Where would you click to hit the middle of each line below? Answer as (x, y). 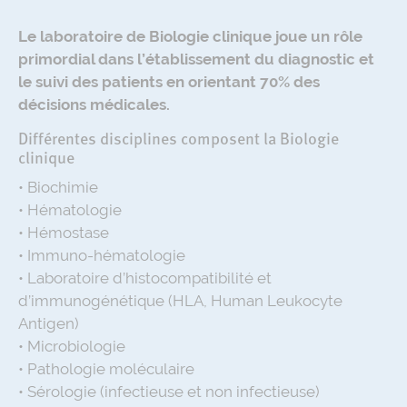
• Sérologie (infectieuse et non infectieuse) (169, 392)
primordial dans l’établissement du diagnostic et (196, 59)
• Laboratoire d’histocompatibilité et (145, 278)
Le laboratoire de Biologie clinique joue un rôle (190, 36)
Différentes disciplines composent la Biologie (179, 140)
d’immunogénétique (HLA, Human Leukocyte (180, 301)
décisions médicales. (94, 104)
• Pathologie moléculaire (106, 369)
